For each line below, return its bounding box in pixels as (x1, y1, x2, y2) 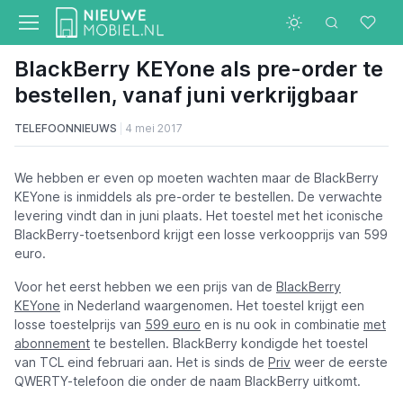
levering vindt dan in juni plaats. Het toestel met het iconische (14, 208, 383, 223)
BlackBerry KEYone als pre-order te (14, 56, 383, 82)
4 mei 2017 (125, 121, 183, 135)
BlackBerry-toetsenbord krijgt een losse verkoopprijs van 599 (14, 227, 388, 242)
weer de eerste (291, 354, 388, 370)
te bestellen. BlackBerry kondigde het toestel (90, 336, 368, 351)
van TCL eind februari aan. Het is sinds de (14, 354, 268, 370)
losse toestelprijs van (14, 317, 145, 332)
